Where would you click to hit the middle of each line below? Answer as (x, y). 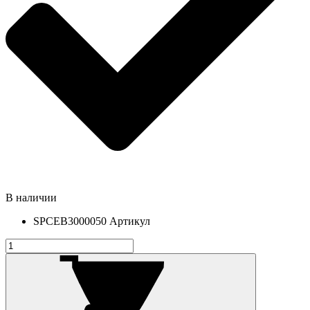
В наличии (31, 197)
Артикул (130, 221)
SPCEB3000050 (71, 221)
